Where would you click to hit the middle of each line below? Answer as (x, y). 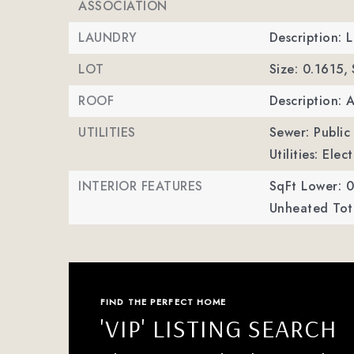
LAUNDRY (108, 38)
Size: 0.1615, (309, 69)
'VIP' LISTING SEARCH (219, 328)
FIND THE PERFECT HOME (164, 302)
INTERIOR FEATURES (141, 186)
